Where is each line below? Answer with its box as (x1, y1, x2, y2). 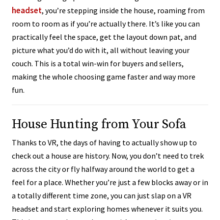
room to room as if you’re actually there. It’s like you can (12, 19, 200, 29)
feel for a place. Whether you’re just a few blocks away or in (12, 177, 208, 188)
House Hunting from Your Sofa (12, 116, 186, 133)
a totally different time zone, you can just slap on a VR (12, 191, 192, 201)
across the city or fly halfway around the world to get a (12, 164, 194, 174)
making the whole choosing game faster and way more (12, 72, 195, 82)
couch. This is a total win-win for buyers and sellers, (12, 58, 184, 69)
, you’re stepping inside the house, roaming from (42, 5, 205, 16)
